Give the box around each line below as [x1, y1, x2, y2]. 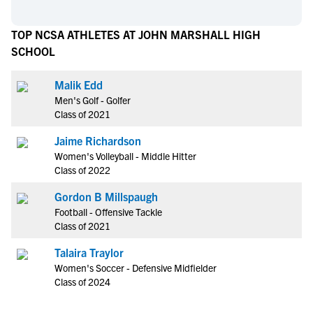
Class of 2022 [54, 163, 110, 176]
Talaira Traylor [54, 245, 124, 259]
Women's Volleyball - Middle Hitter [54, 150, 196, 162]
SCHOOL [11, 44, 55, 58]
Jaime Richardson [85, 133, 141, 147]
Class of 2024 [54, 275, 110, 288]
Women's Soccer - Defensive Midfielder [54, 261, 217, 274]
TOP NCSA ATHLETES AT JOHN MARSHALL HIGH [11, 27, 261, 41]
